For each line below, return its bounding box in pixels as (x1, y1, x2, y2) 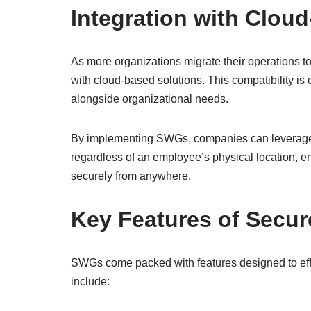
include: (71, 275, 110, 287)
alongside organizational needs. (71, 92, 228, 105)
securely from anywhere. (71, 169, 191, 182)
